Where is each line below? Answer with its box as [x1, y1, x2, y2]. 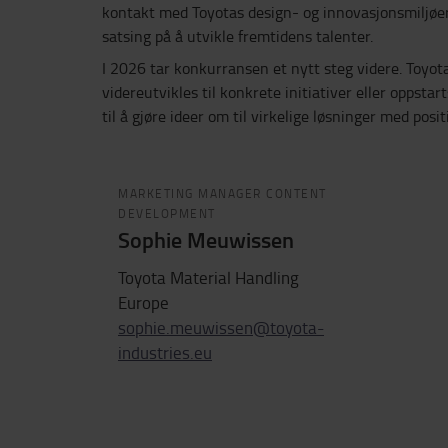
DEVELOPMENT [118, 205, 216, 222]
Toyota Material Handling [118, 265, 299, 289]
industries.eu [118, 340, 212, 364]
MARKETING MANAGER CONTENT [118, 185, 327, 202]
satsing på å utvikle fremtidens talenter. [102, 25, 373, 47]
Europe [118, 290, 169, 314]
